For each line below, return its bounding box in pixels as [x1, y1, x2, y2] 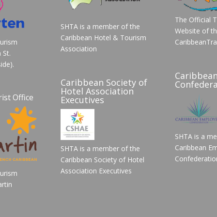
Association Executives [61, 166, 132, 176]
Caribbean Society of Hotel [61, 155, 144, 165]
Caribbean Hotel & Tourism [61, 32, 146, 42]
